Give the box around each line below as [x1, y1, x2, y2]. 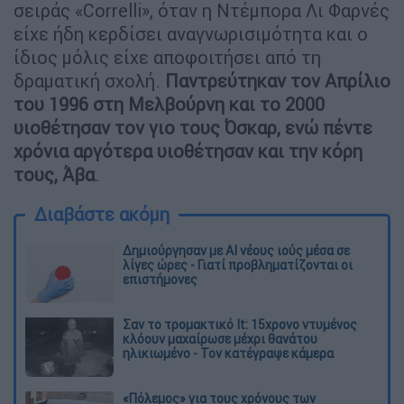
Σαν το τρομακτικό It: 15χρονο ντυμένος [123, 316, 357, 333]
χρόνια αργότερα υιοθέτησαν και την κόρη [14, 139, 363, 162]
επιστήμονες [123, 271, 197, 288]
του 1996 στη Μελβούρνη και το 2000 [14, 92, 325, 115]
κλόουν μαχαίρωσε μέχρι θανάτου [123, 330, 317, 347]
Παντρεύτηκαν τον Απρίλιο [165, 69, 390, 92]
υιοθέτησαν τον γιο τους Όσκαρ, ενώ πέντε [14, 115, 372, 139]
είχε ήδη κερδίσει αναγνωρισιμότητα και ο [14, 22, 368, 45]
